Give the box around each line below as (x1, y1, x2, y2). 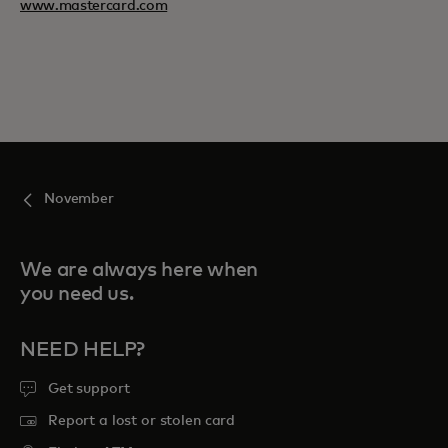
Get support (48, 382, 130, 396)
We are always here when (20, 260, 258, 280)
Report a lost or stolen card (48, 414, 236, 428)
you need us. (20, 284, 134, 304)
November (44, 192, 114, 206)
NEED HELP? (20, 340, 145, 360)
